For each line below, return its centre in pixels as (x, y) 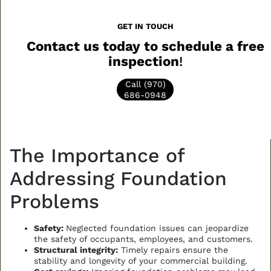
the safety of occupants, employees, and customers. (143, 239)
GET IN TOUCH (145, 27)
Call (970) (145, 84)
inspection (143, 61)
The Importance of (97, 155)
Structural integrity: (76, 250)
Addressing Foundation (118, 178)
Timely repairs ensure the (173, 250)
